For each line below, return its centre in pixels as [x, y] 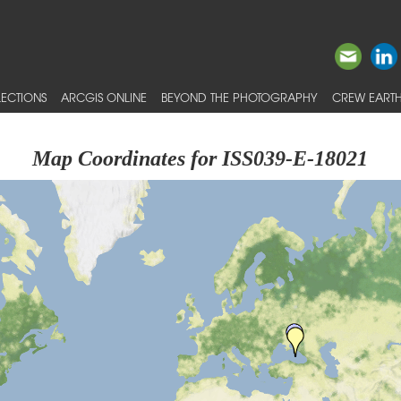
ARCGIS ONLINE [104, 97]
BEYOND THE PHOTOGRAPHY [239, 97]
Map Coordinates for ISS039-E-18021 [200, 158]
